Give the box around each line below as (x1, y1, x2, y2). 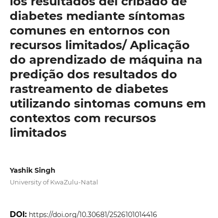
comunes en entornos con (9, 23, 170, 37)
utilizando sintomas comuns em (9, 96, 206, 110)
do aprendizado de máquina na (9, 52, 202, 67)
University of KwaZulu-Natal (9, 178, 98, 186)
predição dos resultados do (9, 67, 177, 81)
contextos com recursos (9, 110, 156, 125)
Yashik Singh (9, 166, 55, 175)
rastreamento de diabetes (9, 81, 168, 96)
